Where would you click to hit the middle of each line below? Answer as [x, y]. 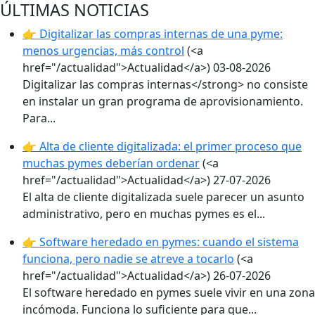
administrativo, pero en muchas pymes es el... [144, 214]
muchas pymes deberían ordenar [111, 163]
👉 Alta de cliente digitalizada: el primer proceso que [162, 146]
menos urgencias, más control [103, 51]
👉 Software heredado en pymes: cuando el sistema [161, 242]
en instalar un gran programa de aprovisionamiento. [163, 101]
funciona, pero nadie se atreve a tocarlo [128, 259]
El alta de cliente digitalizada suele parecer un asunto [163, 197]
